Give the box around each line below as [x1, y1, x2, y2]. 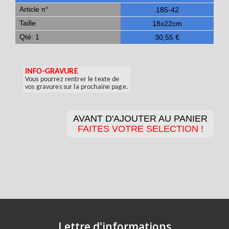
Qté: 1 [19, 33, 39, 41]
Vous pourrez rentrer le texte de [25, 76, 120, 83]
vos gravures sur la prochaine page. [25, 83, 128, 91]
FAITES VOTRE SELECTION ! [77, 124, 203, 134]
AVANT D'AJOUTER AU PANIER [73, 113, 208, 124]
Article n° [19, 5, 49, 13]
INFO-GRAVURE [25, 67, 78, 76]
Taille [19, 19, 36, 27]
